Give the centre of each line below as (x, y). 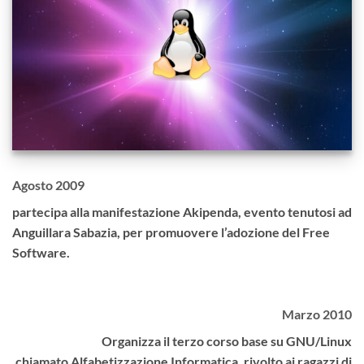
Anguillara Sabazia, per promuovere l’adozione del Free (171, 232)
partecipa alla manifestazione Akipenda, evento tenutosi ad (182, 211)
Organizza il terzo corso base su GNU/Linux (227, 340)
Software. (41, 252)
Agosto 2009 (48, 184)
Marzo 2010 (317, 314)
